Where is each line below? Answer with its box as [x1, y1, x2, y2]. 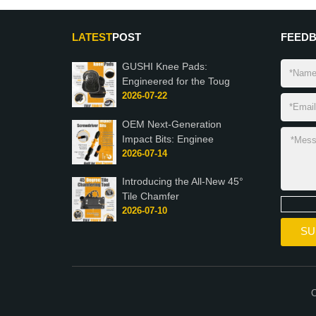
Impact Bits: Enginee [122, 133, 214, 145]
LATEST [72, 31, 112, 44]
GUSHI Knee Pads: [122, 61, 208, 73]
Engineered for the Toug [122, 75, 231, 87]
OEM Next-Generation [122, 118, 222, 130]
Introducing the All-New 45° [122, 175, 244, 187]
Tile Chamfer [122, 190, 180, 202]
